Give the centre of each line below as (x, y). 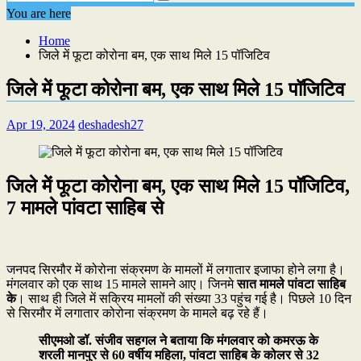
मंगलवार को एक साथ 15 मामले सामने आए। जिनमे (122, 284)
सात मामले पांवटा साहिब (291, 284)
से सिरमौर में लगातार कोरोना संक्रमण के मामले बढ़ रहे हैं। (137, 313)
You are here (39, 13)
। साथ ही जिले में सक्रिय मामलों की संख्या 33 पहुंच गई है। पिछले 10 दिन (184, 298)
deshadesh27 (111, 124)
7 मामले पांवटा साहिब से (85, 207)
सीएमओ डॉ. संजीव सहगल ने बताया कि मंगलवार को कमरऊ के (178, 340)
